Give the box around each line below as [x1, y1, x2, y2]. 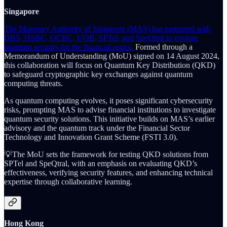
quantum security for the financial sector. [4, 42, 135, 51]
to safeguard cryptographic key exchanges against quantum [4, 69, 193, 79]
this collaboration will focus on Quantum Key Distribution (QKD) [4, 60, 215, 69]
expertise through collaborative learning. [4, 177, 132, 186]
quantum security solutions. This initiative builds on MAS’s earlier [4, 114, 215, 123]
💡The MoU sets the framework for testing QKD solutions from [4, 149, 208, 159]
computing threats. [4, 79, 63, 88]
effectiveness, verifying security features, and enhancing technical [4, 168, 213, 177]
